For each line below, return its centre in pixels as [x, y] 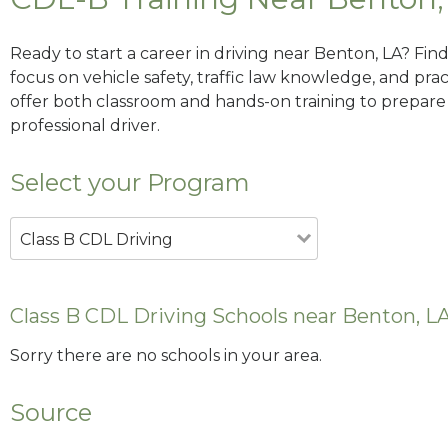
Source [51, 413]
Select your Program [130, 182]
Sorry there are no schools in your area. [166, 356]
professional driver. [85, 125]
